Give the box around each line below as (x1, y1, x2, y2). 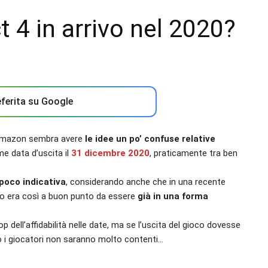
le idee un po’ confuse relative (85, 133, 215, 144)
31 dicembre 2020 (71, 148, 150, 159)
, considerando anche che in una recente (66, 176, 226, 187)
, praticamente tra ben (150, 148, 237, 159)
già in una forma (138, 191, 208, 202)
